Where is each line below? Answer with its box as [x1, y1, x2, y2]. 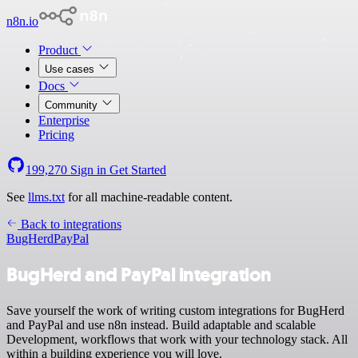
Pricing [38, 128, 74, 141]
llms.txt [28, 190, 65, 204]
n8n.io [6, 14, 38, 28]
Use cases [45, 63, 97, 75]
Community [45, 99, 101, 111]
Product [38, 43, 81, 57]
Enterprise [38, 113, 89, 127]
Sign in [67, 163, 109, 177]
